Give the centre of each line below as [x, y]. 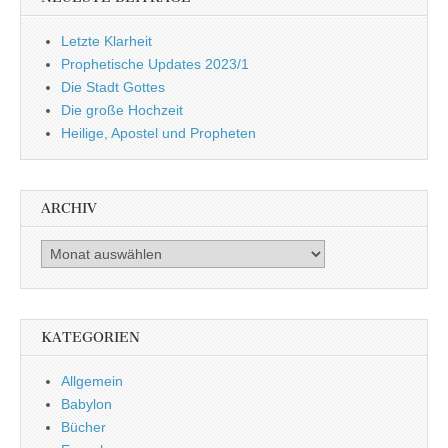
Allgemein [92, 381]
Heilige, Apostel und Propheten [158, 133]
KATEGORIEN [90, 338]
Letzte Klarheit [106, 41]
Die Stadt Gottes [113, 87]
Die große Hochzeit [122, 110]
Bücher [83, 427]
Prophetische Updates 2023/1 [155, 64]
